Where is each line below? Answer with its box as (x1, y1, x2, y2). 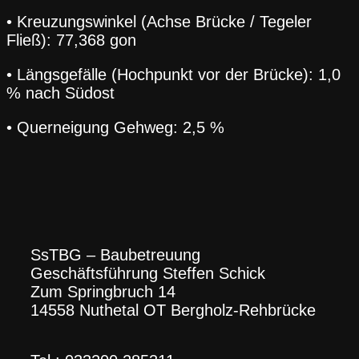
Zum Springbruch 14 (30, 282, 176, 301)
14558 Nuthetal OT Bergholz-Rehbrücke (30, 301, 317, 319)
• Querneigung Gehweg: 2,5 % (6, 118, 224, 136)
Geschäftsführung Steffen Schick (30, 264, 266, 282)
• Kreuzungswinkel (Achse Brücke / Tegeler (6, 12, 312, 30)
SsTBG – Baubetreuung (30, 245, 206, 264)
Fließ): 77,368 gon (6, 30, 136, 49)
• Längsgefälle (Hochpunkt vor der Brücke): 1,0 (6, 65, 341, 83)
